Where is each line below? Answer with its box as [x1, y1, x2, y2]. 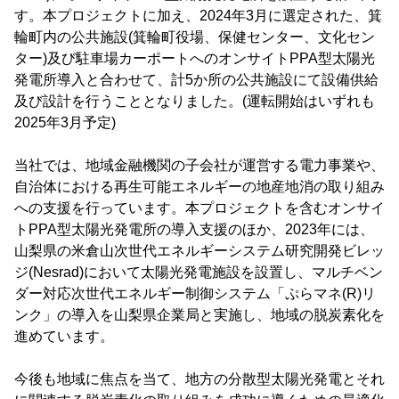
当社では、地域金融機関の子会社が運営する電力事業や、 [14, 158, 385, 173]
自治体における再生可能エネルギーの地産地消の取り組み [14, 179, 385, 194]
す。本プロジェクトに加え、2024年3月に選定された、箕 [14, 8, 382, 23]
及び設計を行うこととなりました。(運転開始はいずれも [14, 94, 375, 109]
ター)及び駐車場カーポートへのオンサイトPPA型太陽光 [14, 51, 375, 66]
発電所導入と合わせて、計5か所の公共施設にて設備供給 [14, 72, 379, 87]
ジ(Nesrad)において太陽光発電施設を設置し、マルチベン [14, 265, 383, 280]
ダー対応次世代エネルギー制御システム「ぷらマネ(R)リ [14, 286, 376, 301]
